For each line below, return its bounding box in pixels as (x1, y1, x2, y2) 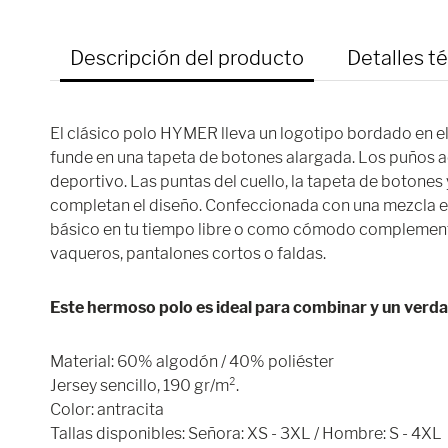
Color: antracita (50, 400, 164, 419)
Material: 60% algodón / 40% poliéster (50, 352, 334, 371)
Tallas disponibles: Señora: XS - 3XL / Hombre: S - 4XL (50, 424, 442, 443)
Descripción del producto (70, 46, 304, 70)
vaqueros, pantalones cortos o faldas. (50, 244, 326, 263)
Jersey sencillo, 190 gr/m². (50, 376, 239, 395)
